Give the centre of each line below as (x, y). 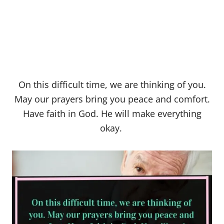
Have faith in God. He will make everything (112, 114)
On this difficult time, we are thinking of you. (112, 85)
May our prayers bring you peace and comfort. (112, 99)
